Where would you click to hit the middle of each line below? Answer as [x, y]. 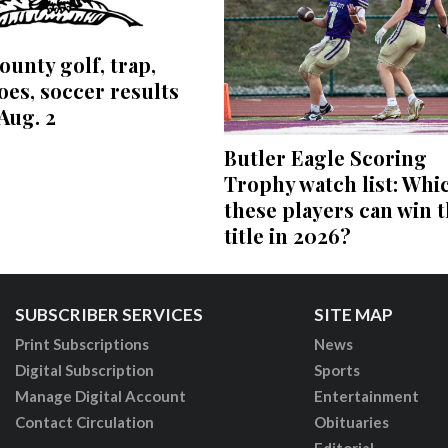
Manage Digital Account [100, 396]
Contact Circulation [84, 422]
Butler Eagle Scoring [325, 158]
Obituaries [351, 422]
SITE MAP [353, 315]
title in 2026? [287, 236]
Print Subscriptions [81, 344]
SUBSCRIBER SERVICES [108, 315]
